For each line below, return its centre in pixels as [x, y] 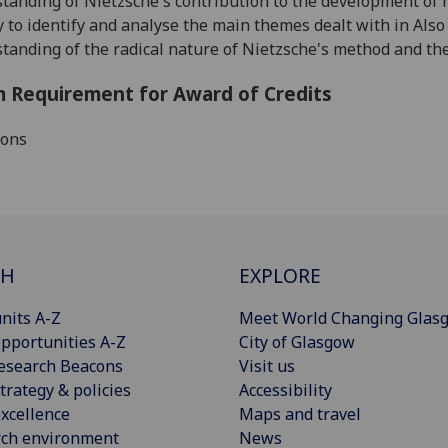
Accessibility [285, 390]
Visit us [267, 366]
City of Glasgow [297, 342]
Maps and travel [300, 414]
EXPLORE [280, 276]
